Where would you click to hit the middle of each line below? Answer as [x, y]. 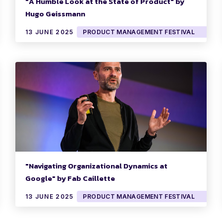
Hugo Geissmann [55, 14]
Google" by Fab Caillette [70, 178]
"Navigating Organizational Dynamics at [96, 166]
